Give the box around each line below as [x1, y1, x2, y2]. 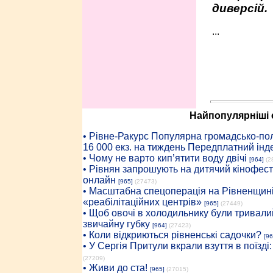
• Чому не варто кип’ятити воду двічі [82, 153, 247, 163]
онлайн [82, 175, 116, 185]
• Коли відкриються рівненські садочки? [82, 230, 261, 240]
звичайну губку [82, 219, 150, 229]
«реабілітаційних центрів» [82, 197, 202, 207]
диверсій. [211, 1, 268, 15]
